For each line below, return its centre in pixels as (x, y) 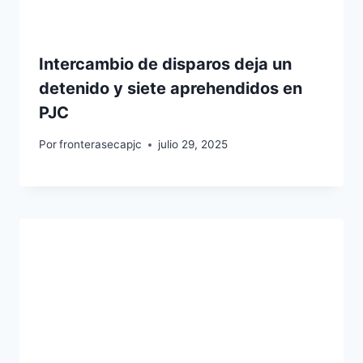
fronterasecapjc (101, 145)
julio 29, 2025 (193, 145)
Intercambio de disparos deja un (165, 64)
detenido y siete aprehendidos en (171, 89)
